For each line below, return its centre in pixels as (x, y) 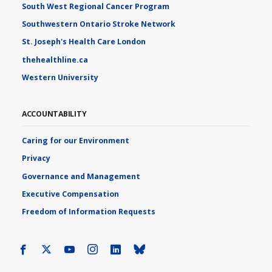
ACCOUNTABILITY (54, 114)
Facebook (54, 250)
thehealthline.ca (55, 59)
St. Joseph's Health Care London (83, 42)
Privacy (36, 158)
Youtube (97, 250)
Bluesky (165, 250)
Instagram (125, 250)
